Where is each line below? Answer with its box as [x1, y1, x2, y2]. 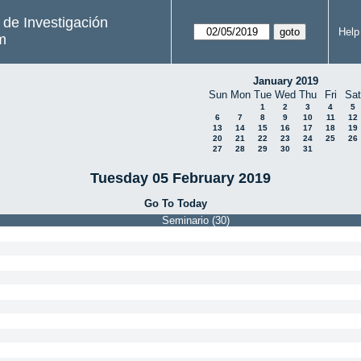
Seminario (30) [162, 214, 230, 226]
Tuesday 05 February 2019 [90, 169, 271, 186]
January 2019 [252, 75, 318, 87]
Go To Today [143, 197, 207, 210]
